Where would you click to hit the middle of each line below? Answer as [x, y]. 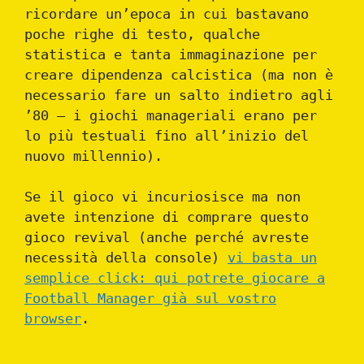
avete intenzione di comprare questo [167, 217]
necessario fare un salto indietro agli [179, 95]
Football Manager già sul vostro [150, 299]
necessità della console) [126, 258]
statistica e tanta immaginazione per [171, 54]
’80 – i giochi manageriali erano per [171, 115]
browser [53, 319]
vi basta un [272, 258]
